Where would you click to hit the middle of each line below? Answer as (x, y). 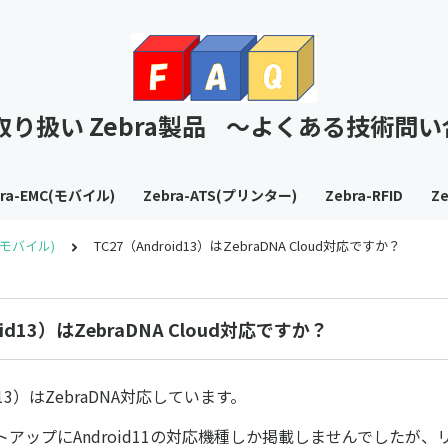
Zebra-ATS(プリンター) (219, 195)
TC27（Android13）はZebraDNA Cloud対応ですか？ (247, 245)
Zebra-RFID (363, 195)
